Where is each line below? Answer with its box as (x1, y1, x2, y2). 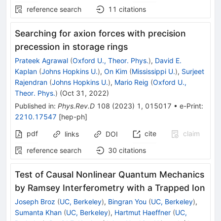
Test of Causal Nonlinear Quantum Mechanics (15, 169, 204, 180)
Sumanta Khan (15, 208, 62, 217)
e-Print (180, 102, 201, 110)
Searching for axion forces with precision (15, 28, 186, 39)
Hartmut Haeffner (114, 208, 171, 217)
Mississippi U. (132, 67, 175, 76)
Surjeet (182, 67, 204, 76)
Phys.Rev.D (58, 102, 95, 110)
